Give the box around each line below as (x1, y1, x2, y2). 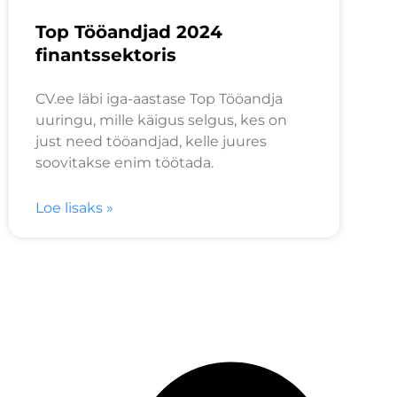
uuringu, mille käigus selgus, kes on (35, 112, 287, 129)
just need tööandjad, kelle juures (35, 133, 267, 151)
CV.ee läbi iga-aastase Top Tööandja (35, 90, 283, 108)
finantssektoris (35, 44, 176, 66)
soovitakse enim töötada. (35, 154, 214, 172)
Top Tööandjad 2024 (35, 21, 222, 43)
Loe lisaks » (35, 199, 113, 217)
